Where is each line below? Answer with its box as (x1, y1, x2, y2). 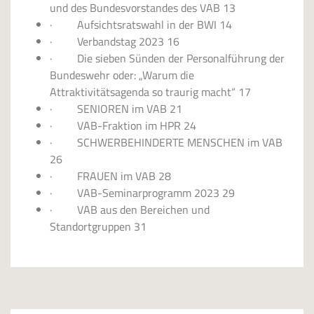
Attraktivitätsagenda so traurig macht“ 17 (50, 83, 251, 101)
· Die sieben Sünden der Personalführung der (50, 50, 285, 67)
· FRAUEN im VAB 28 (50, 168, 171, 185)
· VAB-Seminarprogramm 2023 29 (50, 184, 235, 202)
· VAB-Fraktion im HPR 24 (50, 117, 196, 135)
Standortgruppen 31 (50, 218, 146, 235)
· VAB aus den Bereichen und (50, 201, 210, 219)
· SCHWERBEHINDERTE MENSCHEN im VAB (50, 134, 282, 151)
